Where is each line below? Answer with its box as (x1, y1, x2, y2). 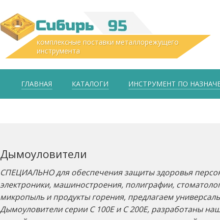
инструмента (37, 46, 80, 55)
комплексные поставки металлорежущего (37, 37, 179, 47)
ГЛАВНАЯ (21, 79, 52, 88)
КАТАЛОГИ (72, 79, 109, 88)
